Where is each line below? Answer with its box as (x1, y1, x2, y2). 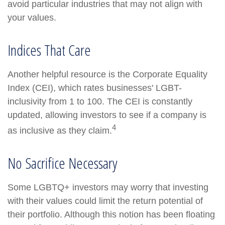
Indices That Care (8, 40, 91, 60)
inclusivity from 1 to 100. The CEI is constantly (8, 96, 192, 106)
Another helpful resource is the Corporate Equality (8, 69, 207, 79)
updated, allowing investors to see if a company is (8, 110, 206, 120)
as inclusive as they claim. (8, 126, 112, 136)
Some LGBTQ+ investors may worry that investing (8, 182, 208, 192)
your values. (8, 13, 56, 23)
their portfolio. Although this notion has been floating (8, 209, 215, 219)
